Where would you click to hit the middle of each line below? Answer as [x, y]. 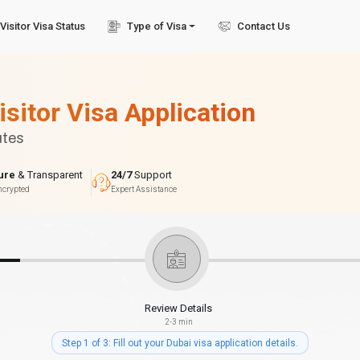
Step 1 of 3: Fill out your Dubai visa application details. [180, 343]
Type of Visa [157, 26]
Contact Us [264, 26]
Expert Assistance [144, 189]
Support [152, 175]
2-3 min [178, 322]
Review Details [178, 308]
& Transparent [49, 175]
